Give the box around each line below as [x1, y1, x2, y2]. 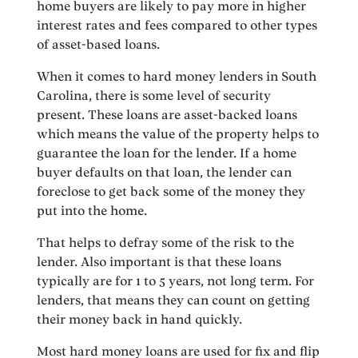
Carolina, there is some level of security [37, 88, 272, 104]
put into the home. [37, 203, 148, 219]
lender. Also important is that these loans [37, 254, 282, 270]
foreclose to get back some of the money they [37, 184, 306, 200]
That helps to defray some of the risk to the [37, 235, 295, 251]
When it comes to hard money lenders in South [37, 69, 317, 85]
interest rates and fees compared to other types [37, 18, 318, 34]
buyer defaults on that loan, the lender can [37, 165, 292, 181]
